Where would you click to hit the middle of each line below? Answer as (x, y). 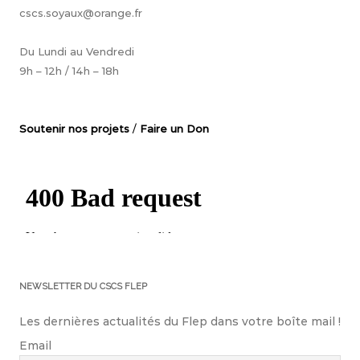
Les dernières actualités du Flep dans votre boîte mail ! (180, 321)
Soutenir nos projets (74, 128)
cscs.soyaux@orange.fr (81, 12)
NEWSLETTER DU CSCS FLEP (83, 286)
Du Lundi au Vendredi (77, 51)
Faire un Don (174, 128)
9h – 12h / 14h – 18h (69, 70)
